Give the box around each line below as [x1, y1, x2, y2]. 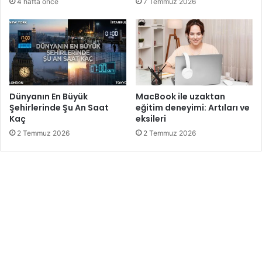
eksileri [136, 113, 166, 125]
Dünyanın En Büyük [9, 91, 88, 103]
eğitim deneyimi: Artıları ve [136, 102, 250, 114]
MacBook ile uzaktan [136, 91, 225, 103]
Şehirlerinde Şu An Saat [9, 102, 109, 114]
